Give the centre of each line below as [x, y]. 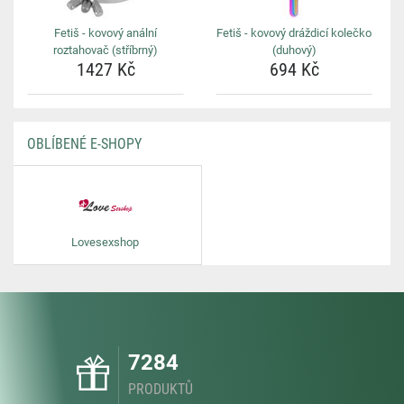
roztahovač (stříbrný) [106, 50]
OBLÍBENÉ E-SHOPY [84, 144]
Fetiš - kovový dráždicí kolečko [294, 33]
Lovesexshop [105, 242]
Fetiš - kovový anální [106, 33]
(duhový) [294, 50]
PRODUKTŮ [161, 389]
